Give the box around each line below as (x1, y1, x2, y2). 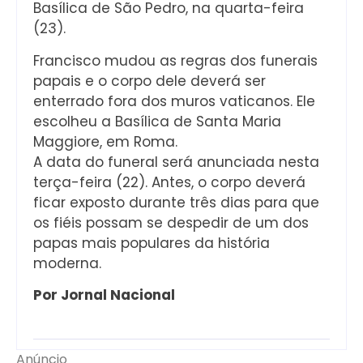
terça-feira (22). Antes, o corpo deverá (33, 172, 305, 192)
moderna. (33, 253, 101, 273)
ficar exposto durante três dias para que (33, 192, 319, 212)
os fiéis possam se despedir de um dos (33, 212, 309, 233)
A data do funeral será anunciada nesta (33, 152, 319, 172)
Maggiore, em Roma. (33, 131, 177, 152)
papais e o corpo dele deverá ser (33, 70, 266, 91)
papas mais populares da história (33, 233, 270, 253)
